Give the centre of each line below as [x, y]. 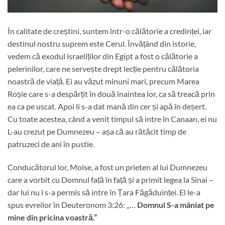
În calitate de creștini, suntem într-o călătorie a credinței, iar [109, 31]
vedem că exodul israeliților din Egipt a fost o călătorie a [103, 56]
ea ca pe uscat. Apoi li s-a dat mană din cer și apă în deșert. [107, 106]
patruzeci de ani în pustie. [51, 144]
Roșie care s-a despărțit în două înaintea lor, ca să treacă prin [111, 93]
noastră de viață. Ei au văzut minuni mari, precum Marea [103, 81]
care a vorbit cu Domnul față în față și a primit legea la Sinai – [110, 179]
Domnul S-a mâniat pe [175, 204]
